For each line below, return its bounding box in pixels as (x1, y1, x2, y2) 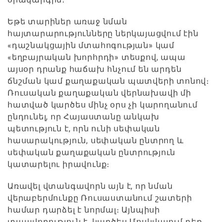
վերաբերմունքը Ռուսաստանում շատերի (7, 193, 192, 203)
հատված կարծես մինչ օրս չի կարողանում (7, 100, 198, 110)
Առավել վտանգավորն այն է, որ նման (7, 181, 173, 191)
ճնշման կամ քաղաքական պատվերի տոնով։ (7, 76, 209, 86)
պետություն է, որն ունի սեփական (7, 123, 160, 133)
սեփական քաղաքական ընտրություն (7, 147, 176, 157)
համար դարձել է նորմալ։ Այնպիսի (7, 205, 160, 215)
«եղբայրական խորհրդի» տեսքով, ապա (7, 52, 186, 62)
